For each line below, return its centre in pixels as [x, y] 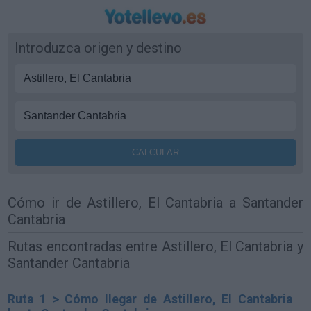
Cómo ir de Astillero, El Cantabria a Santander [155, 203]
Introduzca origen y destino [99, 48]
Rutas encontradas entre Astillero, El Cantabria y [155, 246]
